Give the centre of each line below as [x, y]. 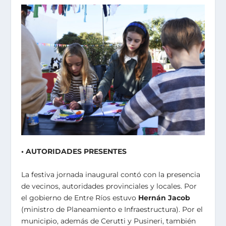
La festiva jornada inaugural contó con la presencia [111, 174]
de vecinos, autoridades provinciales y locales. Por [109, 186]
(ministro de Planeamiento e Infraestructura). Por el [112, 209]
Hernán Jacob [164, 197]
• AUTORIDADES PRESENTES [74, 152]
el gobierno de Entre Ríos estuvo [80, 197]
